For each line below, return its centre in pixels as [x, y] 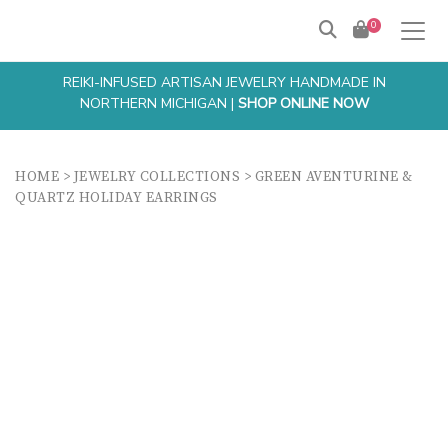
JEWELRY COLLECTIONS [156, 177]
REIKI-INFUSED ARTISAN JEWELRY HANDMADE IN [224, 82]
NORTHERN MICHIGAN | [158, 103]
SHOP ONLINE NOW [303, 103]
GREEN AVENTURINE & [333, 177]
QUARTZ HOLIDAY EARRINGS [116, 198]
